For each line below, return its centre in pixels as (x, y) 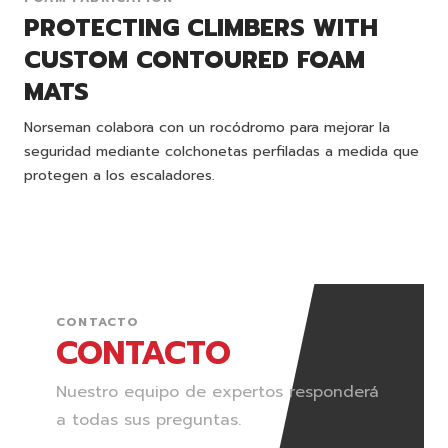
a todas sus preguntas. (148, 420)
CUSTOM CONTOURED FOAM (194, 60)
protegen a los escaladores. (119, 176)
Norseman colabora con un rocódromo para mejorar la (207, 128)
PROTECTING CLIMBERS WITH (201, 28)
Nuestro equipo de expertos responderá (217, 392)
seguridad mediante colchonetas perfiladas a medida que (221, 152)
